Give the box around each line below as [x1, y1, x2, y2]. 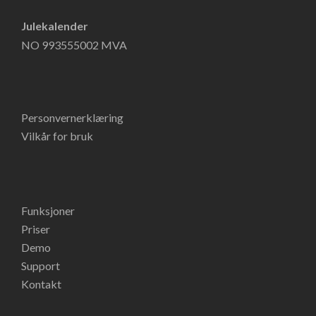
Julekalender [21, 19, 88, 32]
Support [21, 259, 60, 272]
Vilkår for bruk [21, 129, 93, 142]
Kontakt [21, 277, 61, 291]
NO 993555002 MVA [21, 38, 127, 51]
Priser [21, 222, 50, 236]
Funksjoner [21, 204, 75, 217]
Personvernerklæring [21, 111, 123, 124]
